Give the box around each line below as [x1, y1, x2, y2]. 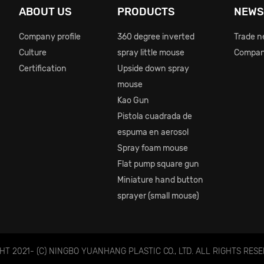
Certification [19, 64, 67, 74]
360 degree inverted [117, 32, 195, 42]
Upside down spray [117, 64, 190, 74]
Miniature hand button [117, 175, 204, 185]
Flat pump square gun [117, 159, 200, 169]
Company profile [19, 32, 81, 42]
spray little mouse [117, 48, 185, 58]
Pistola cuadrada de [117, 111, 193, 121]
